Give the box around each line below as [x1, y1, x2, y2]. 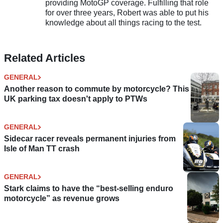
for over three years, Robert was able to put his [45, 8, 209, 17]
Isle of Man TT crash [4, 144, 80, 153]
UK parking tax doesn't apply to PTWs [4, 95, 147, 104]
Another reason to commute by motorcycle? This [4, 85, 189, 94]
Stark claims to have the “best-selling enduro [4, 184, 173, 193]
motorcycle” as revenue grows [4, 194, 119, 203]
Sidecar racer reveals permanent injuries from [4, 134, 176, 143]
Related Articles [4, 52, 85, 65]
